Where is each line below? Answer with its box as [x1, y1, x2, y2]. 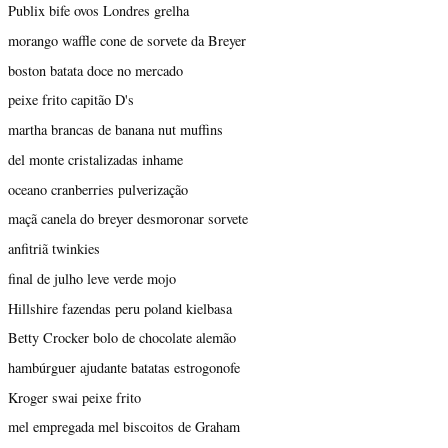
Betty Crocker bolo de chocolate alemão [8, 328, 236, 348]
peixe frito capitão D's [8, 90, 134, 110]
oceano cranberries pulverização [8, 179, 188, 199]
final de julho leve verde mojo [8, 268, 176, 288]
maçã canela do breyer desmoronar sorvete [8, 209, 248, 229]
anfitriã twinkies [8, 239, 100, 259]
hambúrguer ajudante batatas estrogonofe [8, 357, 240, 377]
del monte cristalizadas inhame [8, 149, 183, 169]
